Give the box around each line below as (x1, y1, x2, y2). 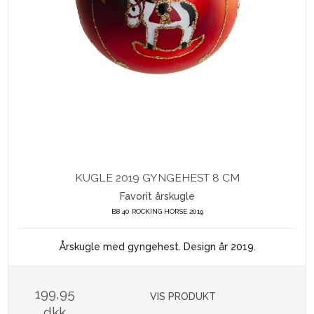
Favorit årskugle (119, 191, 195, 203)
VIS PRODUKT (150, 291, 217, 303)
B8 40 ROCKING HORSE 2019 (111, 207, 203, 216)
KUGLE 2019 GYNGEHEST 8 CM (74, 171, 240, 185)
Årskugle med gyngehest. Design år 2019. (58, 241, 256, 253)
